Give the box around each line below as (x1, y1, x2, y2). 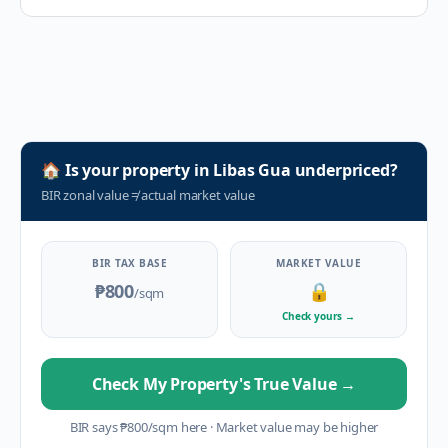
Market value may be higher (212, 418, 379, 436)
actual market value (138, 186, 255, 204)
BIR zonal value (41, 186, 132, 204)
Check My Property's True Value (91, 373, 341, 395)
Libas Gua (213, 159, 291, 181)
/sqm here (147, 418, 210, 436)
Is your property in (60, 159, 214, 181)
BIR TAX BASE (92, 256, 167, 270)
